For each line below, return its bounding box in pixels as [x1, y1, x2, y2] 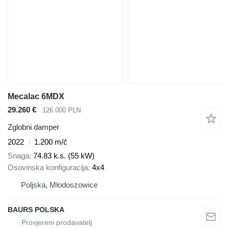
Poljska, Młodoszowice [21, 180, 98, 189]
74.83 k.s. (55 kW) [33, 151, 95, 160]
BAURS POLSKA [8, 205, 64, 214]
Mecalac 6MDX [8, 91, 64, 101]
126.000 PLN [42, 106, 81, 114]
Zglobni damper [8, 123, 59, 132]
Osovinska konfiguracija [8, 163, 88, 172]
